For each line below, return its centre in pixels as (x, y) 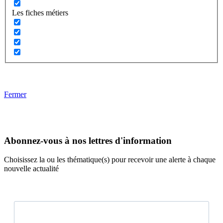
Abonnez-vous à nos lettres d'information (88, 140)
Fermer (15, 94)
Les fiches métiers (40, 12)
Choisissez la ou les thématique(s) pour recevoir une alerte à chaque (110, 160)
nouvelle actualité (31, 169)
